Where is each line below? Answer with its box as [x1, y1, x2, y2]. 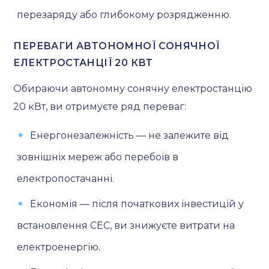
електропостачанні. [17, 172, 115, 184]
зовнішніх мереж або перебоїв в [17, 151, 179, 163]
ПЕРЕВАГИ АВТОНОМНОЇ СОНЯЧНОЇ [13, 40, 220, 52]
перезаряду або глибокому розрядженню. [17, 8, 232, 20]
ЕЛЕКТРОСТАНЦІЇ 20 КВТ [13, 56, 153, 68]
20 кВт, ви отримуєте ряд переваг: [13, 100, 187, 112]
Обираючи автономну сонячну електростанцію [13, 82, 253, 94]
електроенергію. [17, 241, 101, 253]
